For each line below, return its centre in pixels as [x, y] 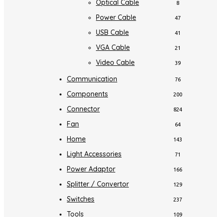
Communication [92, 79]
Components [87, 94]
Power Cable [116, 18]
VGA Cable [113, 48]
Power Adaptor [91, 169]
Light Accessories [94, 154]
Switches [81, 199]
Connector [83, 109]
